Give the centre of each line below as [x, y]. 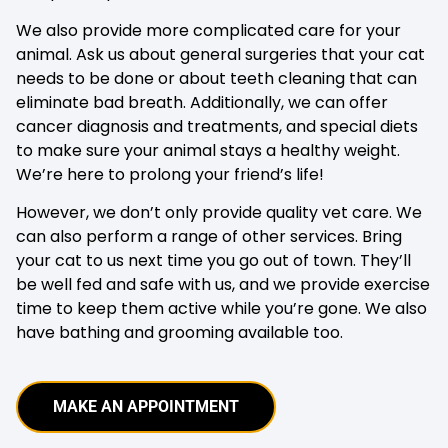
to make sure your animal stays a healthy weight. [208, 150]
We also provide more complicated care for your [208, 30]
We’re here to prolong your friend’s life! [170, 174]
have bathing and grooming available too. [179, 333]
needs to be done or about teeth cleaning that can [216, 78]
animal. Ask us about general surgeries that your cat [220, 54]
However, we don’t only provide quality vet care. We [219, 213]
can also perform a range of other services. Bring [209, 237]
